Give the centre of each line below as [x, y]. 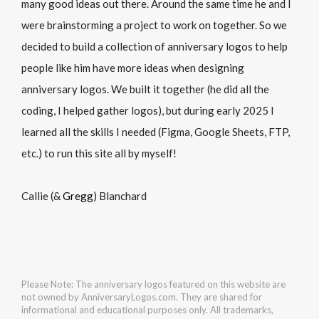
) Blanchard [120, 196]
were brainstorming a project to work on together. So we [154, 25]
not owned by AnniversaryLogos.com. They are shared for [142, 297]
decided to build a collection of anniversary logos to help [155, 47]
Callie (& [42, 196]
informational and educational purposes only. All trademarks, [147, 310]
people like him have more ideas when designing [133, 68]
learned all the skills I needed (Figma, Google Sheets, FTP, [156, 132]
